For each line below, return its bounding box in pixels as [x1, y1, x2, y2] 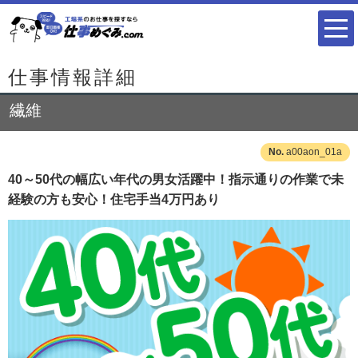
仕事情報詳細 [8, 66, 137, 88]
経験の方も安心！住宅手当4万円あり [8, 193, 220, 206]
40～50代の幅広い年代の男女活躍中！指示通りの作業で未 [8, 173, 344, 186]
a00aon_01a [286, 146, 342, 157]
